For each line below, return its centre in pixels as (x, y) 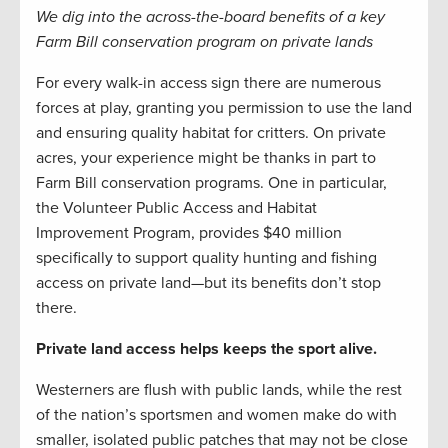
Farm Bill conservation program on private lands (204, 42)
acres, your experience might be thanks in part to (206, 158)
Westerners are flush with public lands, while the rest (219, 390)
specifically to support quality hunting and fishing (206, 258)
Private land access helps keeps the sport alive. (206, 349)
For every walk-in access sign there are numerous (208, 83)
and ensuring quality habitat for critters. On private (211, 133)
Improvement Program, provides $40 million (189, 233)
